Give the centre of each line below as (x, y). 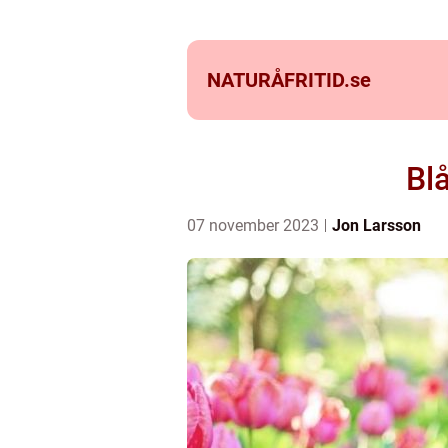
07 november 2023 (255, 225)
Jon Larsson (376, 225)
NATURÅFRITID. (278, 80)
